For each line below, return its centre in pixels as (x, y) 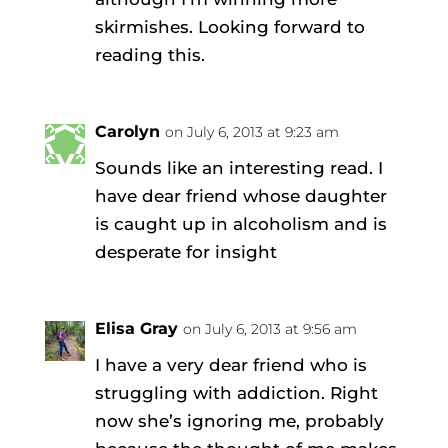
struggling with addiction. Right (236, 392)
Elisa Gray (136, 328)
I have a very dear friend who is (230, 364)
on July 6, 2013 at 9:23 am (251, 131)
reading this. (149, 54)
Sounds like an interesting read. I (238, 167)
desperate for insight (185, 251)
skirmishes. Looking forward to (229, 26)
